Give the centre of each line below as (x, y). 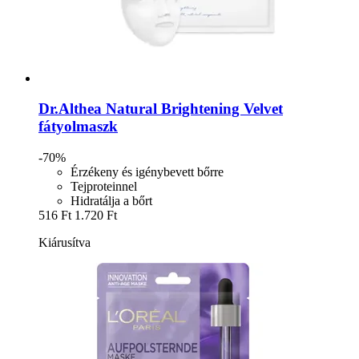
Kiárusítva (65, 243)
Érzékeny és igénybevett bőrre (147, 172)
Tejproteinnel (104, 187)
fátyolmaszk (78, 127)
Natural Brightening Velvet (192, 109)
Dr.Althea (70, 109)
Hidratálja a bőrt (111, 201)
